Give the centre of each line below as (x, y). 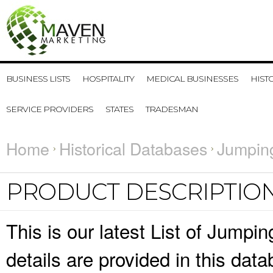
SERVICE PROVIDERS (50, 109)
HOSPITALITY (108, 79)
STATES (119, 109)
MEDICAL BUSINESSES (192, 79)
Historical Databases (133, 148)
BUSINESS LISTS (38, 79)
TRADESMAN (172, 109)
